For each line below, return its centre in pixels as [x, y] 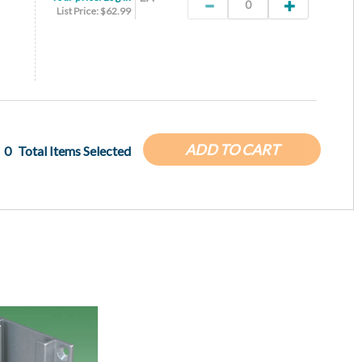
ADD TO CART [232, 149]
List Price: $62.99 [94, 11]
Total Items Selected [74, 151]
